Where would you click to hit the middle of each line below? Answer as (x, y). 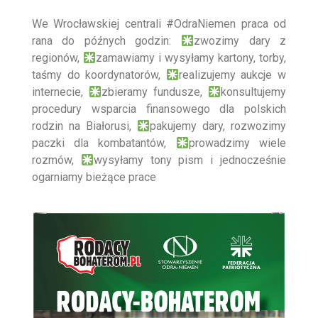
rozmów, (56, 160)
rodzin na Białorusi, (84, 126)
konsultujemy (254, 92)
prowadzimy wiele (237, 143)
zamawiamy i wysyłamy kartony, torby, (191, 58)
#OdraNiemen (201, 24)
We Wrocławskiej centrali (99, 24)
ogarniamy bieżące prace (94, 177)
